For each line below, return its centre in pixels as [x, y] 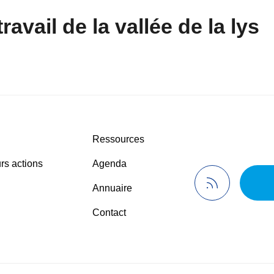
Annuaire [113, 188]
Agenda [110, 164]
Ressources [119, 139]
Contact [109, 213]
